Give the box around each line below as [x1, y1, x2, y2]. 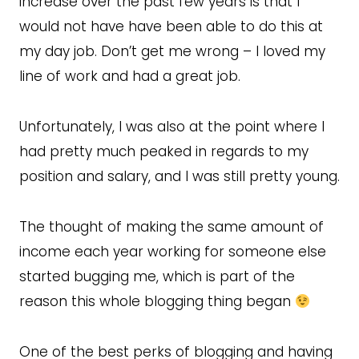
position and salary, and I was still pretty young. [19, 166, 340, 186]
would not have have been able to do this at [19, 16, 323, 36]
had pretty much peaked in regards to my [19, 141, 309, 161]
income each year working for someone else [19, 241, 326, 261]
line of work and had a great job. [19, 66, 240, 86]
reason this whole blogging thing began [19, 291, 295, 311]
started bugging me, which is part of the [19, 266, 295, 286]
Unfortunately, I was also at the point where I [19, 116, 325, 136]
